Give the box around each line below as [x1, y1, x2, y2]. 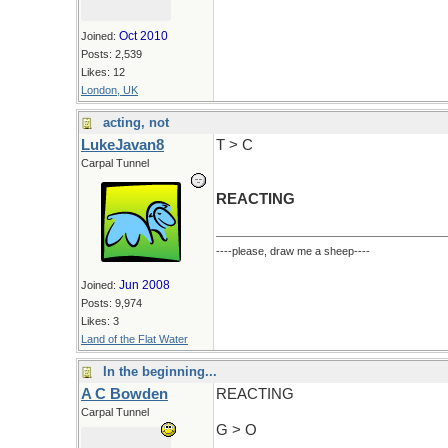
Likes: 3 [81, 315, 119, 327]
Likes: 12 [81, 66, 125, 78]
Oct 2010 [119, 29, 168, 43]
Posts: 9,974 [81, 297, 142, 309]
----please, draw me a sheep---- [216, 245, 370, 257]
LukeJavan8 [81, 137, 164, 153]
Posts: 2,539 [81, 48, 142, 60]
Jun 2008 [119, 278, 170, 292]
